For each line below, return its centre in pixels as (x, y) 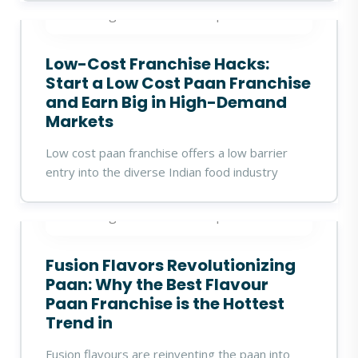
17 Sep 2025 (218, 216)
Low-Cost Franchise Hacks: (157, 64)
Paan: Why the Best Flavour (157, 284)
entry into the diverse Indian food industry (162, 172)
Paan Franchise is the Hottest (165, 304)
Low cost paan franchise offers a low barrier (167, 153)
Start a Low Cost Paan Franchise (178, 83)
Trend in (79, 323)
